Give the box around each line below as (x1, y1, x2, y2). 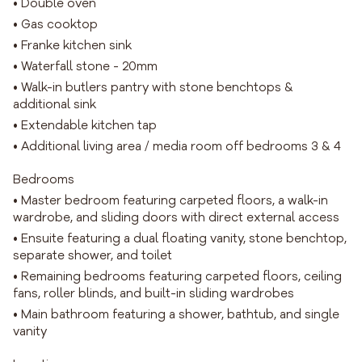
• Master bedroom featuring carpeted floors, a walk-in (13, 192, 328, 209)
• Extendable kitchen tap (13, 117, 157, 134)
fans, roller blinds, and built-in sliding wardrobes (13, 285, 294, 302)
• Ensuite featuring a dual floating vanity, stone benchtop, (13, 230, 347, 247)
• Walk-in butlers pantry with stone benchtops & (13, 79, 293, 96)
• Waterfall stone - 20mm (13, 58, 158, 75)
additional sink (13, 96, 96, 113)
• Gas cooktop (13, 16, 98, 33)
